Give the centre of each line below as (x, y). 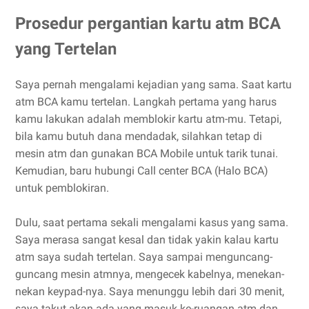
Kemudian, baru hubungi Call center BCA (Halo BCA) (142, 171)
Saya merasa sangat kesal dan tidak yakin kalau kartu (147, 240)
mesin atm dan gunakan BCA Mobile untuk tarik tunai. (147, 154)
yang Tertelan (66, 49)
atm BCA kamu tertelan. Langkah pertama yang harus (146, 102)
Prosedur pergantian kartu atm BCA (148, 24)
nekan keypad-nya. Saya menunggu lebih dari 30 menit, (150, 292)
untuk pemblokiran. (62, 188)
